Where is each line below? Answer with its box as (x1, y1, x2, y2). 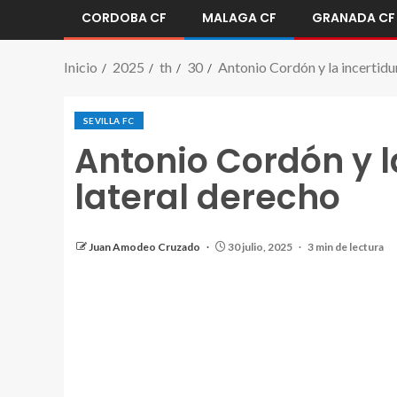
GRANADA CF (312, 9, 395, 27)
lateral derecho (74, 174, 340, 221)
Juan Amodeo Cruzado (89, 240, 202, 253)
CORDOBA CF (82, 9, 167, 27)
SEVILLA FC (83, 115, 135, 126)
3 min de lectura (307, 240, 384, 253)
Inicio (64, 58, 97, 75)
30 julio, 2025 (226, 240, 294, 253)
